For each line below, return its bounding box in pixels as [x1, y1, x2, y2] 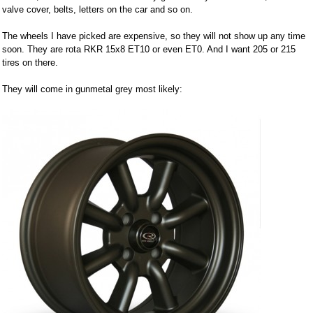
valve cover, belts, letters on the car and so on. [2, 4, 193, 15]
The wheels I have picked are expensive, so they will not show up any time [2, 31, 305, 42]
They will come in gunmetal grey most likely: [2, 84, 182, 95]
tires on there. [2, 57, 58, 68]
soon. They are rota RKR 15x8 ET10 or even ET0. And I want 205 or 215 [2, 44, 296, 55]
